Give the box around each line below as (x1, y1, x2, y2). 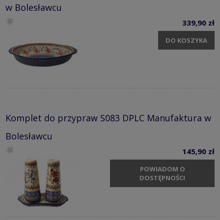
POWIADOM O (139, 164, 185, 173)
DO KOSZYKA (165, 35, 207, 45)
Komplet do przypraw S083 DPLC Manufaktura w (5, 112, 211, 124)
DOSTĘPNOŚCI (139, 173, 185, 182)
